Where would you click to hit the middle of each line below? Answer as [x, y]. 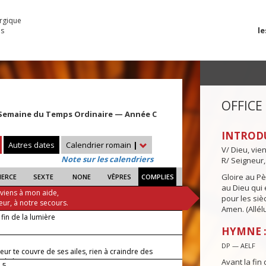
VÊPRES [120, 177]
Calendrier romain [99, 145]
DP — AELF [238, 246]
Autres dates [31, 145]
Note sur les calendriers [107, 159]
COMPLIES [157, 177]
